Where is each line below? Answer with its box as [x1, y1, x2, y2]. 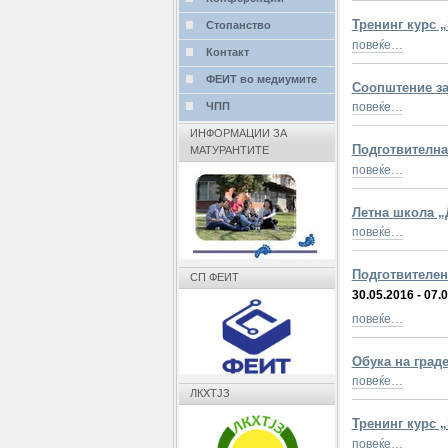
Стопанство [205, 19, 271, 32]
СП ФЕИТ [189, 271, 239, 284]
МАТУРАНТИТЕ [189, 144, 269, 157]
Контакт [205, 46, 249, 59]
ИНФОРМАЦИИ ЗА [189, 127, 287, 140]
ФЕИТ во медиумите [205, 73, 317, 86]
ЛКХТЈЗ [189, 386, 230, 399]
